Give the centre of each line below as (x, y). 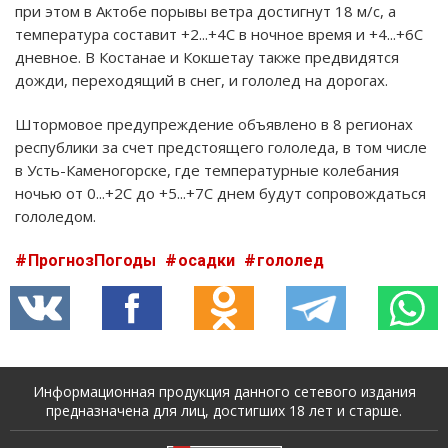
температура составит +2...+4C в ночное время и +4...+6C (219, 33)
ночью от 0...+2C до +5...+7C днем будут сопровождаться (220, 192)
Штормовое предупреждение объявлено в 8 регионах (214, 123)
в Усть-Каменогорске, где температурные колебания (207, 169)
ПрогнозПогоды (94, 260)
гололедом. (55, 215)
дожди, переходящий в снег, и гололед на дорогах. (201, 79)
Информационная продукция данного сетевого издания (224, 391)
